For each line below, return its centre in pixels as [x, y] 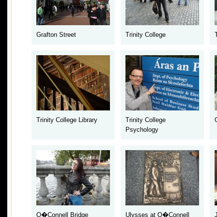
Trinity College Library [67, 120]
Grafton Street [56, 35]
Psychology [142, 130]
